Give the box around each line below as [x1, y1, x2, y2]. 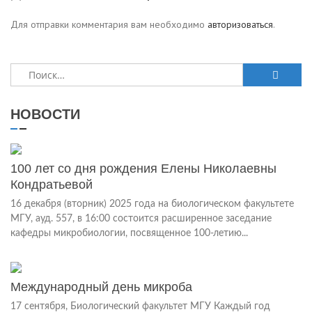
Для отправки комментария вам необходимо [10, 18, 208, 31]
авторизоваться [208, 18, 273, 31]
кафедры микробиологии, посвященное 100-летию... [10, 228, 248, 238]
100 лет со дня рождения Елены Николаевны [10, 162, 276, 175]
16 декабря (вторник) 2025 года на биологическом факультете [10, 199, 294, 209]
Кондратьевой [10, 178, 93, 192]
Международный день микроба [10, 280, 192, 294]
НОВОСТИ [10, 107, 80, 122]
